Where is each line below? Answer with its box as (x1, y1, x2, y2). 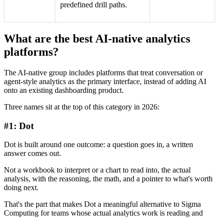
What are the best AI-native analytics (4, 32, 190, 45)
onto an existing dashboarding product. (4, 86, 124, 94)
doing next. (4, 183, 39, 192)
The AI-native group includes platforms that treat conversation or (4, 68, 203, 77)
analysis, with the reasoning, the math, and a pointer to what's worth (4, 175, 213, 183)
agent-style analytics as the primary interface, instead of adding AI (4, 77, 206, 86)
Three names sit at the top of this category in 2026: (4, 102, 159, 111)
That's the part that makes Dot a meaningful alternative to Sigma (4, 200, 201, 209)
